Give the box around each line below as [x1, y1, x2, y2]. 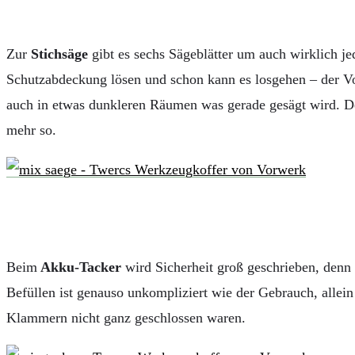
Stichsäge [27, 45, 92, 62]
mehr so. [6, 121, 56, 138]
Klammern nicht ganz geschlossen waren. [6, 309, 246, 326]
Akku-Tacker [37, 258, 125, 275]
